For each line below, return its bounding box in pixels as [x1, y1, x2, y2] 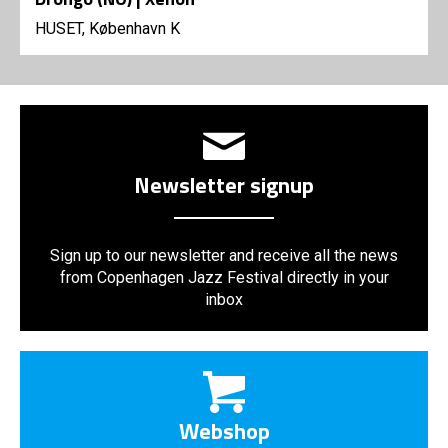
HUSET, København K [35, 19, 180, 39]
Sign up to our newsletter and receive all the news [50, 246, 398, 266]
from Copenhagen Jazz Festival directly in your [59, 268, 389, 288]
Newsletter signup [134, 168, 314, 203]
